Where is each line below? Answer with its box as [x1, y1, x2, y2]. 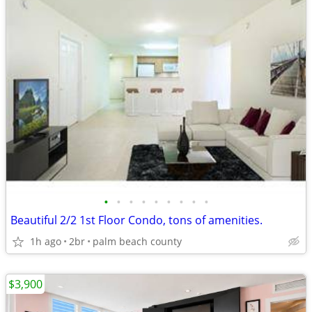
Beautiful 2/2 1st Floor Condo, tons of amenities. [10, 212, 263, 228]
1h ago [30, 235, 61, 248]
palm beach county [93, 235, 182, 248]
